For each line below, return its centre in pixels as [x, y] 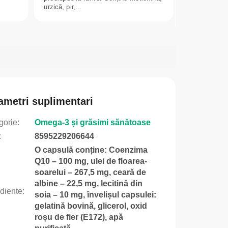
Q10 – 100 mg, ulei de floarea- [91, 161]
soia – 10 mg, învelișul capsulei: [95, 194]
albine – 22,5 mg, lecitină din [88, 183]
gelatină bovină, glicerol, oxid [91, 206]
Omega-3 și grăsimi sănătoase [92, 122]
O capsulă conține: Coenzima [91, 150]
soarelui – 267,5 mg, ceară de [90, 172]
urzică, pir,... [62, 7]
